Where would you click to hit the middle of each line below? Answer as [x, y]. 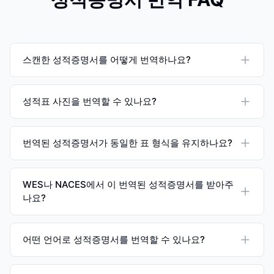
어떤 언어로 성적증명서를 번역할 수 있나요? [114, 239]
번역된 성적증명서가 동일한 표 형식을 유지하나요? [128, 143]
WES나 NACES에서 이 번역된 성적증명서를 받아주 [128, 184]
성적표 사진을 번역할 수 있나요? [90, 101]
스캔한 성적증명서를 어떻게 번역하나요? [107, 60]
